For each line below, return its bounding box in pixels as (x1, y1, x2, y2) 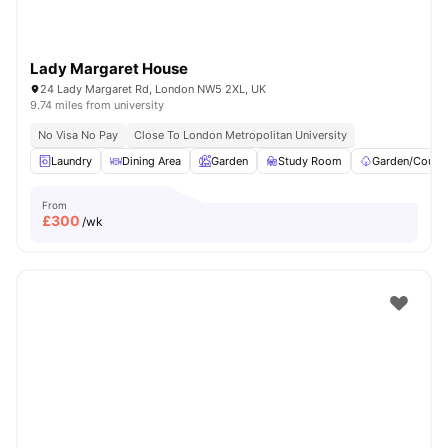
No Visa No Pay (38, 128, 118, 142)
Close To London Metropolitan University (134, 128, 347, 142)
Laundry (51, 154, 92, 168)
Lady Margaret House (30, 59, 188, 78)
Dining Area (122, 154, 181, 168)
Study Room (278, 154, 342, 168)
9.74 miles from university (30, 98, 164, 112)
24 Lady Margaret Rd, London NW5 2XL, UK (40, 82, 266, 96)
